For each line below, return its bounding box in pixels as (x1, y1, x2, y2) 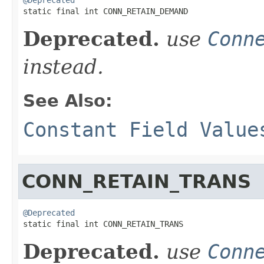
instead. (23, 54, 104, 78)
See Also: (23, 90, 113, 111)
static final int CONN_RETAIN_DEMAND (23, 6, 188, 16)
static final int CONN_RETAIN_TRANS (23, 219, 183, 229)
